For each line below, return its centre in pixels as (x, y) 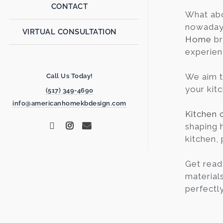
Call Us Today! (69, 76)
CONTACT (69, 6)
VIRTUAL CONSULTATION (69, 32)
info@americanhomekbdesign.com (69, 103)
